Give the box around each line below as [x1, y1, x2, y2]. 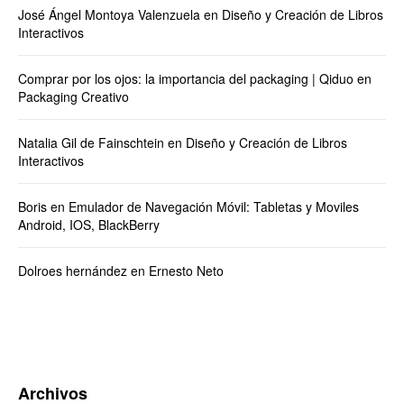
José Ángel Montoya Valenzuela [18, 5, 200, 24]
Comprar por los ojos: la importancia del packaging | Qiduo [18, 69, 353, 88]
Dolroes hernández [18, 262, 127, 280]
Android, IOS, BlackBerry [18, 216, 160, 234]
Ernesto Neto [149, 262, 224, 280]
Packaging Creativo [18, 87, 129, 106]
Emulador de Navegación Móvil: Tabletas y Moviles [69, 197, 359, 216]
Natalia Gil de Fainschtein [18, 133, 164, 152]
